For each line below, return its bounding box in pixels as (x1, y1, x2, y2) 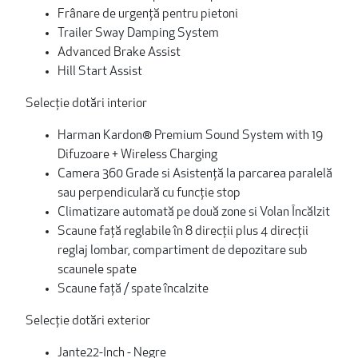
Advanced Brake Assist (58, 46, 181, 59)
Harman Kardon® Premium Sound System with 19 (58, 129, 323, 142)
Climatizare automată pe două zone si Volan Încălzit (58, 205, 330, 219)
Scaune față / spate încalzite (58, 282, 209, 296)
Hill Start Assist (58, 65, 142, 78)
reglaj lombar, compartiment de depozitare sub (58, 244, 308, 257)
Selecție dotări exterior (26, 314, 150, 328)
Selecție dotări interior (26, 97, 147, 110)
